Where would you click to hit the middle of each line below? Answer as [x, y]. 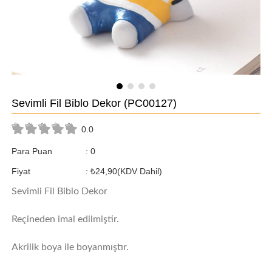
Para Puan [32, 151]
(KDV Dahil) [139, 172]
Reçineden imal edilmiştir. [65, 219]
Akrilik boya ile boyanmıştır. [70, 247]
